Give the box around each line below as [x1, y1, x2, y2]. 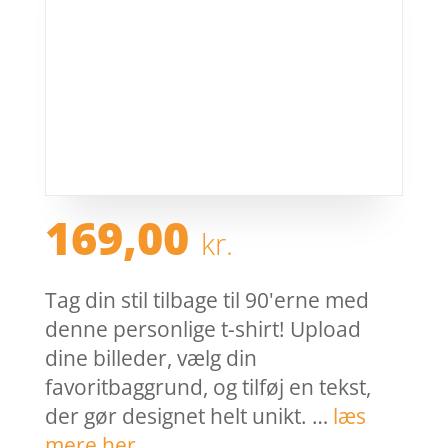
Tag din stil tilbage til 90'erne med [44, 286, 369, 315]
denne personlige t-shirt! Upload [44, 315, 361, 344]
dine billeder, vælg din [44, 344, 257, 373]
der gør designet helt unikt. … [44, 402, 333, 431]
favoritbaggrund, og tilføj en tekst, [44, 373, 371, 402]
